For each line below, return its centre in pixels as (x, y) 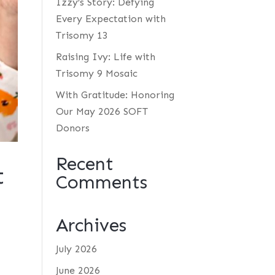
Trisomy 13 (82, 35)
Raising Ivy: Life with (105, 57)
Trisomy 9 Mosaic (96, 73)
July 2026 (76, 249)
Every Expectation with (110, 19)
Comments (101, 182)
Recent (84, 164)
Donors (72, 128)
